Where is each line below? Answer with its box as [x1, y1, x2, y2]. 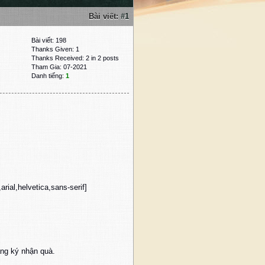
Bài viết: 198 [31, 37, 66, 44]
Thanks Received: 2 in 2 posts [31, 54, 119, 62]
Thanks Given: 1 [31, 46, 79, 53]
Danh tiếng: [31, 72, 66, 80]
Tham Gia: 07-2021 [31, 63, 87, 71]
